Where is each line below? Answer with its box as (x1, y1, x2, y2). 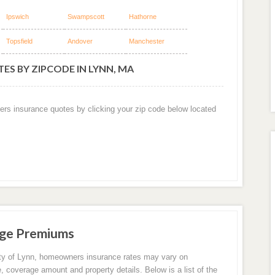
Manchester (128, 37, 165, 45)
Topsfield (6, 37, 33, 45)
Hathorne (128, 13, 157, 21)
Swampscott (67, 13, 104, 21)
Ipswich (6, 13, 29, 21)
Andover (67, 37, 93, 45)
